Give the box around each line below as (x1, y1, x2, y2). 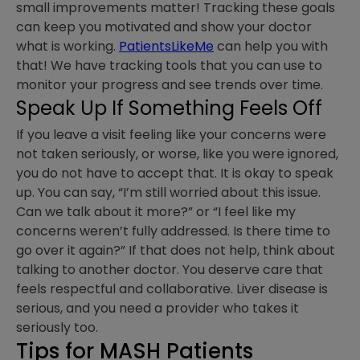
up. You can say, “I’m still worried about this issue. (16, 183, 321, 202)
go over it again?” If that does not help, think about (16, 241, 335, 260)
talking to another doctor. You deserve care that (16, 260, 323, 280)
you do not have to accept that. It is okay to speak (16, 164, 333, 183)
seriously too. (16, 318, 98, 337)
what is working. (16, 37, 119, 56)
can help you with (214, 37, 328, 56)
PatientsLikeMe (119, 37, 214, 56)
